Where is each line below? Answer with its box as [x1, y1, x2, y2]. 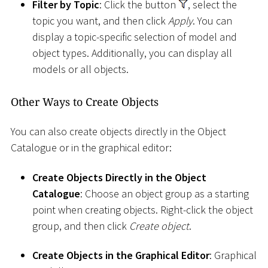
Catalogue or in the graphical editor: [11, 141, 172, 155]
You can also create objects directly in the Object [11, 124, 226, 139]
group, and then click [32, 218, 129, 233]
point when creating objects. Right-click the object [32, 202, 253, 217]
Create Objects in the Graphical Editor [32, 248, 209, 263]
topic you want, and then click [32, 13, 168, 28]
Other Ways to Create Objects [11, 94, 159, 109]
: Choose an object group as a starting [80, 186, 249, 200]
